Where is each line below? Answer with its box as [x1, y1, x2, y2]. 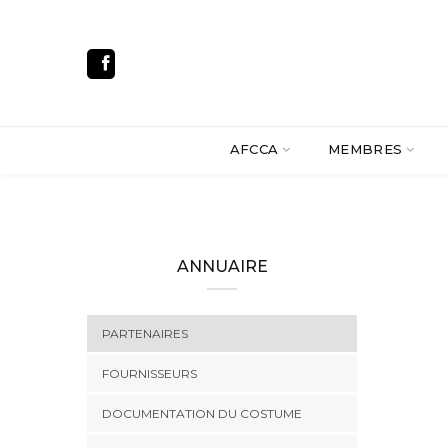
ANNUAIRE [176, 257, 268, 276]
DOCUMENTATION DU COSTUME [102, 406, 302, 421]
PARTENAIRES [102, 326, 188, 341]
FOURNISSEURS [102, 366, 197, 381]
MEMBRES [327, 141, 403, 157]
